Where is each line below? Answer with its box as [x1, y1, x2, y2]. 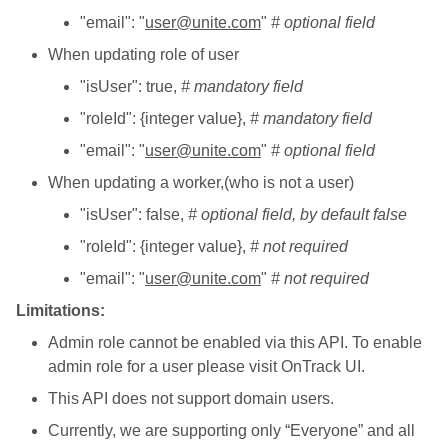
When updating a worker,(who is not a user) [48, 174, 354, 192]
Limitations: [16, 302, 105, 320]
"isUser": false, [80, 206, 188, 224]
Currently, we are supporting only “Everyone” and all [48, 422, 415, 440]
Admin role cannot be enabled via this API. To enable [48, 334, 422, 352]
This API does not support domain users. [48, 390, 334, 408]
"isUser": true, [80, 78, 181, 96]
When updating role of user [48, 46, 239, 64]
